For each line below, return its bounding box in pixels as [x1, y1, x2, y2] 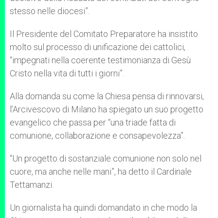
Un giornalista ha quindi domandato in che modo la [10, 202, 197, 213]
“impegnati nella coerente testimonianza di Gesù [10, 55, 191, 65]
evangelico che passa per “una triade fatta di [10, 117, 176, 127]
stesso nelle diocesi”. [10, 6, 90, 16]
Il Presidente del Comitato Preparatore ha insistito [10, 29, 198, 39]
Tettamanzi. [10, 180, 54, 190]
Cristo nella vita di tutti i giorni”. [10, 68, 124, 78]
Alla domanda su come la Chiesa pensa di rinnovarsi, [10, 91, 204, 101]
